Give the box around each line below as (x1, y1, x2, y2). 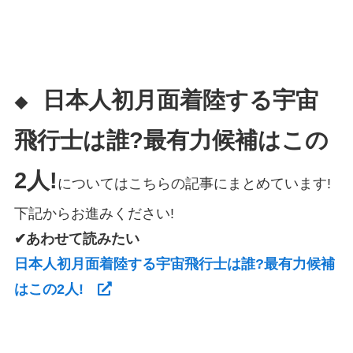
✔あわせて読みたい (13, 231, 139, 247)
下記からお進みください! (13, 206, 174, 222)
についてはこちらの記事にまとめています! (57, 176, 331, 192)
